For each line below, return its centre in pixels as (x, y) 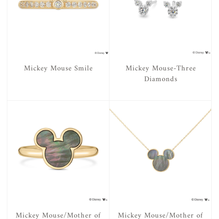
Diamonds (161, 79)
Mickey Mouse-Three (161, 68)
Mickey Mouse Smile (58, 68)
